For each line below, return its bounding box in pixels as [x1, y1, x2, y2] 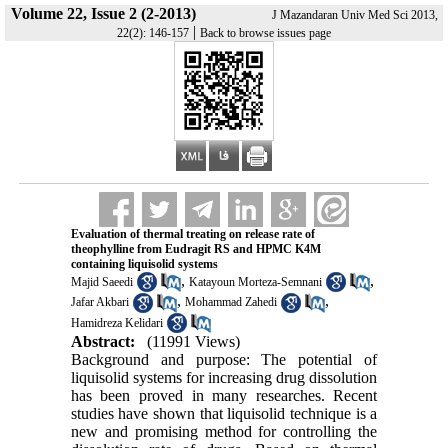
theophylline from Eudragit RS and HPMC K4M [70, 242, 321, 256]
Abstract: [70, 332, 135, 350]
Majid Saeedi [70, 275, 133, 289]
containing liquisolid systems [70, 257, 218, 271]
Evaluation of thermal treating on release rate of [70, 227, 315, 241]
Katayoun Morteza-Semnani [188, 275, 322, 289]
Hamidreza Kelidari [70, 315, 163, 330]
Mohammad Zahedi [184, 295, 277, 310]
